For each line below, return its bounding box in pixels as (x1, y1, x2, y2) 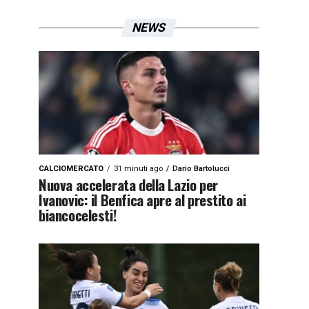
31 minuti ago (114, 164, 163, 173)
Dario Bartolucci (172, 164, 230, 173)
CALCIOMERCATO (39, 164, 103, 173)
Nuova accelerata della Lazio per (39, 174, 218, 195)
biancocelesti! (39, 204, 117, 226)
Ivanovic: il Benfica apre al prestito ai (39, 189, 246, 210)
